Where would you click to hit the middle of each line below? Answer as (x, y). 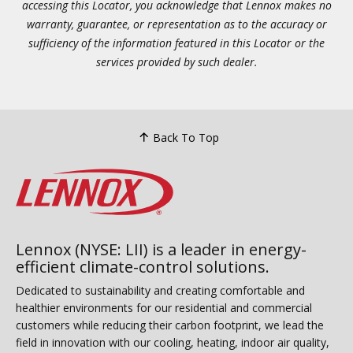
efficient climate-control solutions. (143, 266)
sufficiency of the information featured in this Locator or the (176, 43)
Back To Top (186, 137)
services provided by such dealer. (176, 62)
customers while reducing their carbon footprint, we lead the (170, 325)
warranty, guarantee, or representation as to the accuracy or (176, 24)
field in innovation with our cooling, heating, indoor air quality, (173, 342)
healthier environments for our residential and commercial (164, 307)
